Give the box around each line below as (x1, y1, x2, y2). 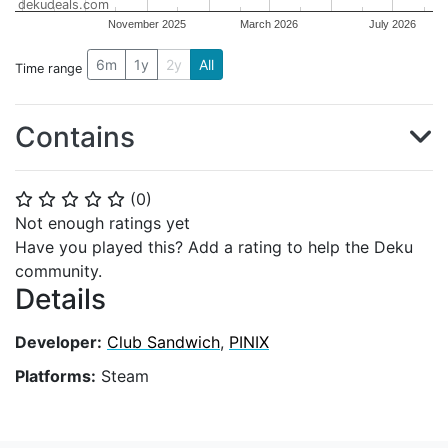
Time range (15, 60, 82, 76)
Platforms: (15, 365, 96, 386)
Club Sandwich (107, 331, 220, 352)
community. (15, 261, 102, 281)
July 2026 (369, 18, 417, 31)
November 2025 (108, 18, 187, 31)
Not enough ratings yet (15, 213, 190, 233)
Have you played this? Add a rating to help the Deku (15, 237, 413, 257)
